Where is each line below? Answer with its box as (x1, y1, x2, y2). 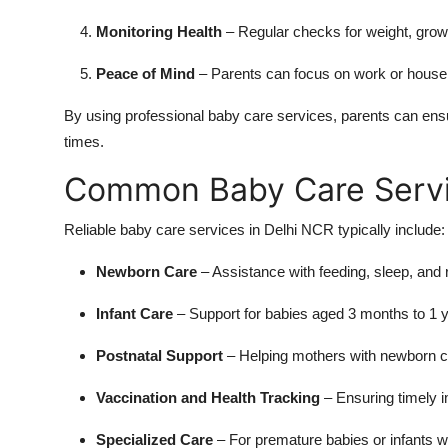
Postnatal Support (96, 347, 223, 365)
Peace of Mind (96, 65, 195, 83)
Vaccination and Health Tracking (96, 389, 320, 407)
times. (64, 133, 104, 151)
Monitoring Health (96, 23, 222, 41)
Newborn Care (96, 263, 197, 281)
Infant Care (96, 305, 173, 323)
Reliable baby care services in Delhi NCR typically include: (64, 221, 445, 239)
